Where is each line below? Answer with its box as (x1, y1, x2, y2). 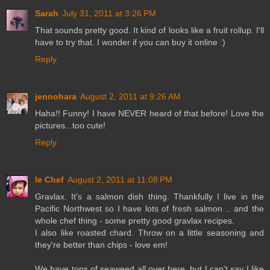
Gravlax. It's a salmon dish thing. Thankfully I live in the (35, 192, 264, 202)
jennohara (35, 92, 77, 102)
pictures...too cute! (35, 121, 105, 131)
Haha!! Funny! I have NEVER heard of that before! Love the (35, 108, 264, 119)
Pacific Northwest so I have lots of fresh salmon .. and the (35, 204, 264, 214)
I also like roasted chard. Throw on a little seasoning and (35, 228, 264, 238)
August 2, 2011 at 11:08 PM (67, 175, 172, 185)
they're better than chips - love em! (35, 240, 168, 250)
